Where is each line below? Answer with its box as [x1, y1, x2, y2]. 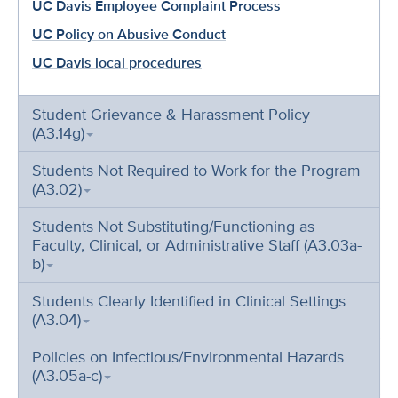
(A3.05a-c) [32, 364, 102, 386]
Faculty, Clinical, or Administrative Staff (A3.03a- [32, 234, 362, 256]
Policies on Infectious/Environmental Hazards [32, 346, 344, 368]
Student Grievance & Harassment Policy [32, 103, 310, 125]
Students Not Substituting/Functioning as [32, 215, 314, 237]
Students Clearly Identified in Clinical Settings [32, 290, 346, 312]
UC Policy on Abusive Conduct [32, 24, 226, 44]
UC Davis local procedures [32, 52, 202, 73]
